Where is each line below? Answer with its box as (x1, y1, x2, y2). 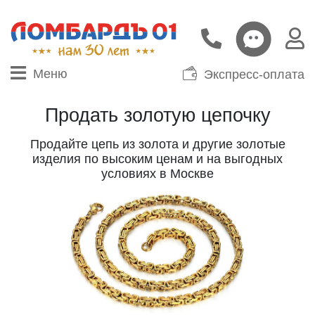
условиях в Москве (101, 166, 214, 181)
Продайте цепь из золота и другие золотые (30, 136, 285, 151)
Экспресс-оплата (204, 67, 304, 82)
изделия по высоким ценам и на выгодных (32, 151, 283, 166)
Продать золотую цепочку (44, 104, 271, 126)
